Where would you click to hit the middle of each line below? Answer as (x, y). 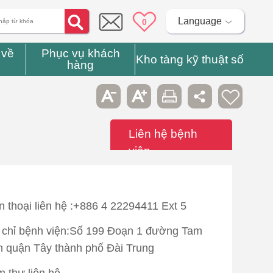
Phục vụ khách (80, 53)
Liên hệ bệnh (163, 133)
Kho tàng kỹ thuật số (190, 59)
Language (200, 21)
